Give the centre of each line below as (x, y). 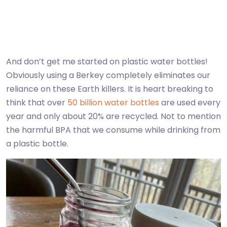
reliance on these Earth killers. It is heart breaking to (110, 89)
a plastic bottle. (37, 144)
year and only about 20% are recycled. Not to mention (113, 117)
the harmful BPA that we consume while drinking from (113, 130)
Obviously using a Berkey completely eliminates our (108, 75)
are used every (190, 103)
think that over (37, 103)
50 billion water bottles (113, 103)
